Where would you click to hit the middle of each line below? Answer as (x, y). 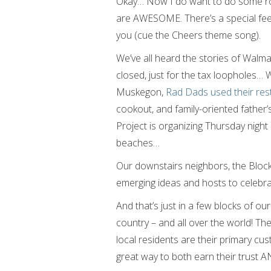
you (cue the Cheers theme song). (188, 35)
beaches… (138, 143)
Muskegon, (141, 92)
